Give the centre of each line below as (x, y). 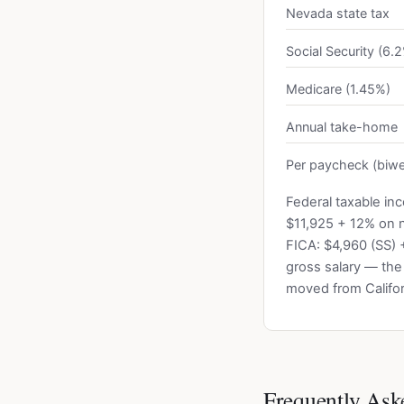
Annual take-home (342, 127)
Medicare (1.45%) (338, 89)
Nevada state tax (338, 13)
